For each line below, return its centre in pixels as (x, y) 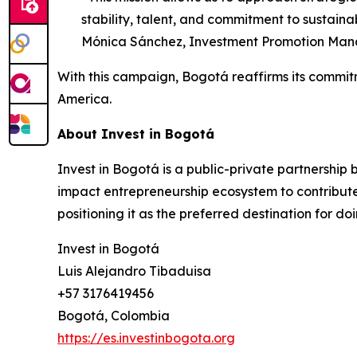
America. (84, 99)
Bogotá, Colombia (114, 316)
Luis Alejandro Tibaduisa (134, 271)
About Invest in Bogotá (136, 134)
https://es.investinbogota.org (146, 338)
